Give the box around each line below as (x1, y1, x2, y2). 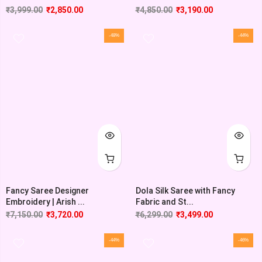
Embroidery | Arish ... (6, 197, 85, 207)
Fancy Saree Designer (6, 186, 89, 196)
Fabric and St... (135, 197, 194, 207)
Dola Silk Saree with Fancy (135, 186, 235, 196)
